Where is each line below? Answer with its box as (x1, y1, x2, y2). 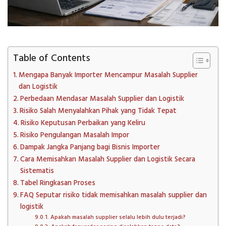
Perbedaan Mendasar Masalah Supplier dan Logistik (20, 93, 184, 105)
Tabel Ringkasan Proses (20, 177, 95, 189)
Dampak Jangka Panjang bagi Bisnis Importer (20, 141, 160, 153)
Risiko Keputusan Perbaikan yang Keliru (20, 117, 145, 129)
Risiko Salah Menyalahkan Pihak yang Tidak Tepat (19, 105, 177, 117)
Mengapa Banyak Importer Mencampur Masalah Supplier (18, 69, 198, 81)
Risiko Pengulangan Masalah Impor (20, 129, 129, 141)
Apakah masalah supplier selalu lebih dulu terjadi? (50, 212, 186, 222)
